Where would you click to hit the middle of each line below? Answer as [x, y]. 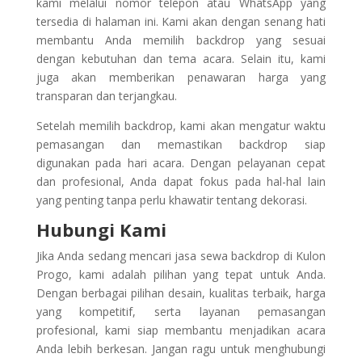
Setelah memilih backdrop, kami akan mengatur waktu [181, 126]
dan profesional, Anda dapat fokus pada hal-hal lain [181, 182]
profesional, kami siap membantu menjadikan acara [181, 330]
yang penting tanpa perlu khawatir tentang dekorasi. [171, 200]
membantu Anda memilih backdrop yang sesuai [181, 40]
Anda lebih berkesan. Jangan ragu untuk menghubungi [181, 349]
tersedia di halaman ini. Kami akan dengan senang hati [181, 22]
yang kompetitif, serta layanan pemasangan [181, 312]
